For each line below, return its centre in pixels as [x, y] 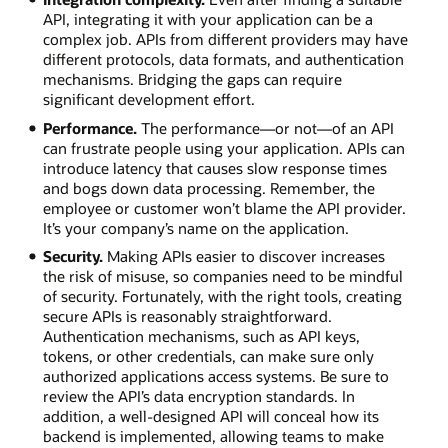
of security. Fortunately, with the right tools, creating [222, 296]
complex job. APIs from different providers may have [225, 38]
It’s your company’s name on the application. [195, 227]
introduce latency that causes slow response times [214, 167]
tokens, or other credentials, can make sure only [208, 356]
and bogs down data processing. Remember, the [208, 187]
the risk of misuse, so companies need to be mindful [222, 276]
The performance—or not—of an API [265, 127]
